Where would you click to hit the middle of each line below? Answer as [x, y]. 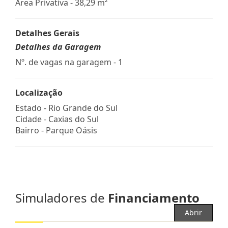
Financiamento [154, 197]
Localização [39, 92]
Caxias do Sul [74, 119]
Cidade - [32, 119]
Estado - [32, 108]
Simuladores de [62, 197]
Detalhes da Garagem [58, 47]
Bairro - [31, 130]
